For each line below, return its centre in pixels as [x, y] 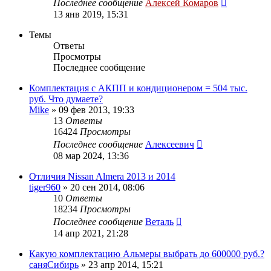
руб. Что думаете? [66, 99]
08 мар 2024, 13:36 [91, 155]
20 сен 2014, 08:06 [107, 187]
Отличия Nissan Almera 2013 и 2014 [102, 176]
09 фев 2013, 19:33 [96, 109]
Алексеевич [170, 144]
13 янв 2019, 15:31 [91, 14]
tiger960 [45, 187]
